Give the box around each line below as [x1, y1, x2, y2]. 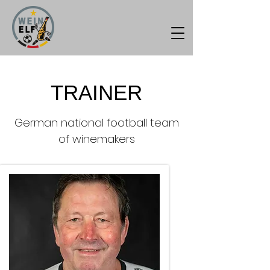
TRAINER [51, 81, 142, 104]
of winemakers [58, 131, 135, 146]
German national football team [14, 115, 179, 130]
